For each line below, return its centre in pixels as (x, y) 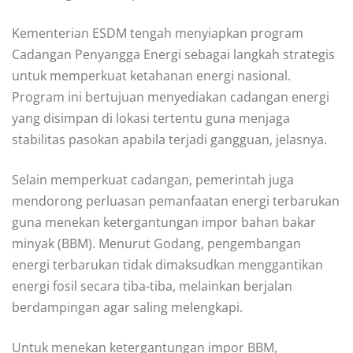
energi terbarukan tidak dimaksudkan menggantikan (167, 265)
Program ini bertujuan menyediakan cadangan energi (171, 97)
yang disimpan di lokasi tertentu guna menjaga (151, 119)
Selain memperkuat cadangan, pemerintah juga (153, 180)
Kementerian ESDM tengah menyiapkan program (158, 33)
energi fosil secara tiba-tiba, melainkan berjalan (152, 286)
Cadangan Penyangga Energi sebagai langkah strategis (173, 55)
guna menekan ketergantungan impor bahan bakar (164, 223)
